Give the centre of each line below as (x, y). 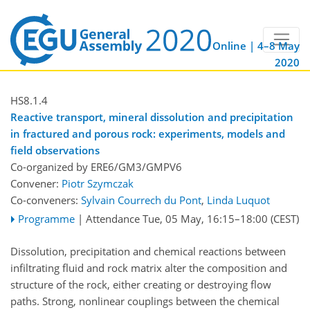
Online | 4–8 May (256, 46)
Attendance (112, 219)
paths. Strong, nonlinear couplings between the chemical (145, 301)
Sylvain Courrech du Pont (141, 200)
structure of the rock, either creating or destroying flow (141, 284)
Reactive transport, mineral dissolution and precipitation (152, 117)
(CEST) (283, 219)
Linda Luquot (238, 200)
